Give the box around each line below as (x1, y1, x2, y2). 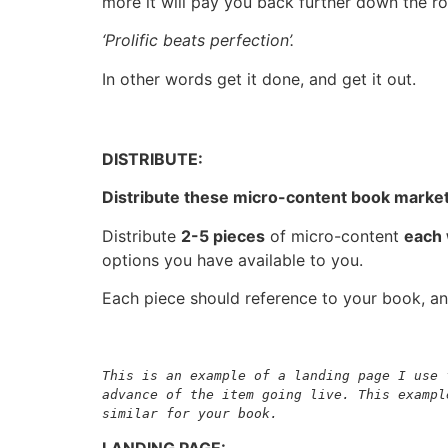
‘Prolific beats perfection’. (102, 30, 294, 51)
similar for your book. (102, 405, 278, 421)
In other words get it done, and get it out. (102, 68, 416, 89)
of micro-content (265, 225, 404, 246)
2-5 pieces (181, 225, 265, 246)
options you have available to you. (102, 249, 363, 270)
